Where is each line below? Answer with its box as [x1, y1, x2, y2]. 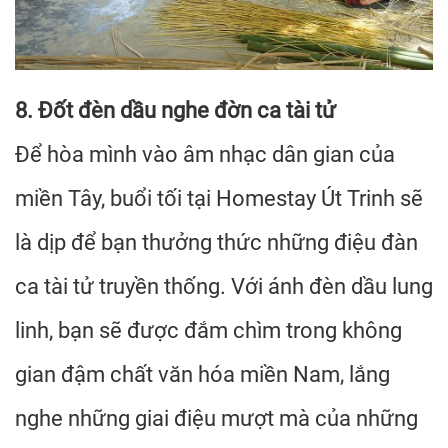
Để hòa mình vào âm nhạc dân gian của [15, 142, 395, 167]
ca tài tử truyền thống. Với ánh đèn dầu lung [15, 274, 433, 299]
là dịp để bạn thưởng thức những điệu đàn [15, 230, 418, 255]
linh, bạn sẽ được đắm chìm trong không [15, 318, 402, 343]
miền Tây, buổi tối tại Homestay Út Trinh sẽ [15, 186, 423, 211]
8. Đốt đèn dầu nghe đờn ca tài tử [15, 98, 336, 123]
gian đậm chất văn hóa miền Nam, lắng [15, 362, 390, 387]
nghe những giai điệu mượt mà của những [15, 406, 418, 431]
